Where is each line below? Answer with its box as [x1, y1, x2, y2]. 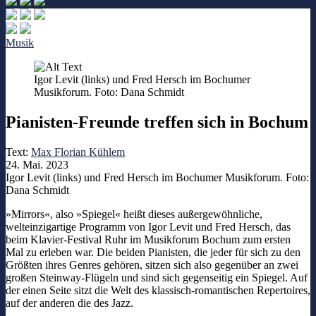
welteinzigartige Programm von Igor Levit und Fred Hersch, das [6, 220, 291, 233]
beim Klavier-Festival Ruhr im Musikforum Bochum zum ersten [6, 233, 291, 245]
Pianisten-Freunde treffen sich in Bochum [6, 112, 308, 131]
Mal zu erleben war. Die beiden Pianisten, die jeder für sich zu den [6, 245, 300, 258]
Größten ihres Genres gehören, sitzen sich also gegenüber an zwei [6, 258, 298, 271]
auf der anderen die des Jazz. [6, 296, 133, 309]
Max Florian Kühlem [31, 145, 125, 158]
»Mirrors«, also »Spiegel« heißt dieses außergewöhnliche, [6, 207, 262, 220]
